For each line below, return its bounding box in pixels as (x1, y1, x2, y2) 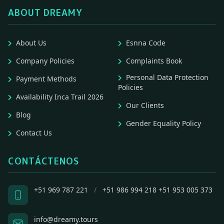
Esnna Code (126, 38, 165, 48)
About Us (16, 38, 46, 48)
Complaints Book (126, 56, 182, 66)
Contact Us (16, 128, 52, 138)
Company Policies (16, 56, 74, 66)
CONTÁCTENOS (8, 155, 79, 168)
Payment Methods (16, 74, 76, 84)
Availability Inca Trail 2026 (16, 92, 103, 102)
